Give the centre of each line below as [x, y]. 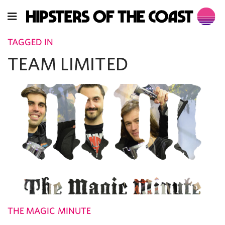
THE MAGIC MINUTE [49, 211]
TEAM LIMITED [68, 64]
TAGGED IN [31, 42]
